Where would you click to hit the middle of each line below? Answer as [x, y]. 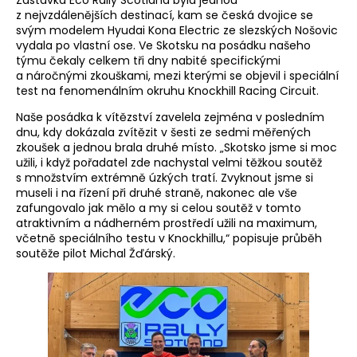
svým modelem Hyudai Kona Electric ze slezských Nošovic [177, 31]
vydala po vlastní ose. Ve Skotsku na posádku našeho [163, 46]
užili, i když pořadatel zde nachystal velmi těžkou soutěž [169, 163]
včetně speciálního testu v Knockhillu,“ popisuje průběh [169, 239]
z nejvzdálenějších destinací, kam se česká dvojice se [165, 16]
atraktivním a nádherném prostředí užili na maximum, [167, 224]
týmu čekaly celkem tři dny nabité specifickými [148, 61]
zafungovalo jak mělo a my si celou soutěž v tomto [159, 208]
